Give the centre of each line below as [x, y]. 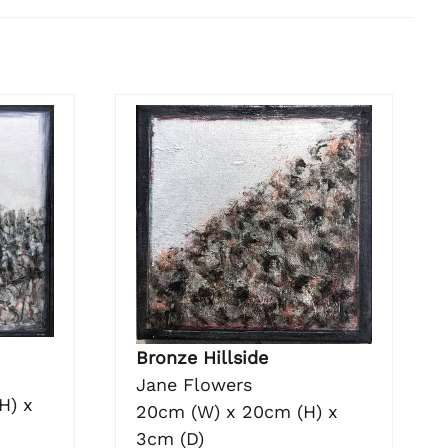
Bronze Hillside [201, 357]
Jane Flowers [193, 384]
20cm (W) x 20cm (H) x [236, 411]
